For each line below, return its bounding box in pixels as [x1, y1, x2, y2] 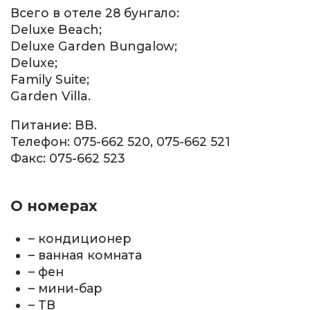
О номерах [10, 197, 98, 215]
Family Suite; [10, 71, 89, 86]
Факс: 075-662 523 [10, 150, 125, 165]
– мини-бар [28, 280, 103, 295]
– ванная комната [28, 247, 143, 262]
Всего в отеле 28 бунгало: [10, 5, 179, 20]
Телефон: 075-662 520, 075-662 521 [10, 134, 230, 149]
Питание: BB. [10, 117, 97, 132]
